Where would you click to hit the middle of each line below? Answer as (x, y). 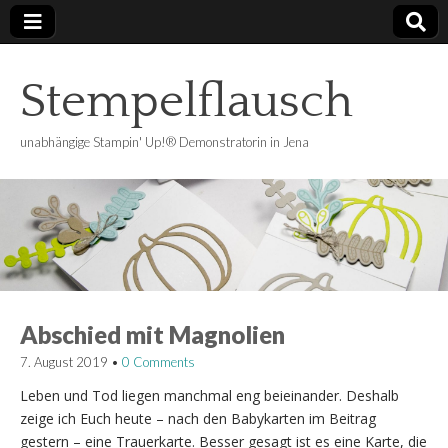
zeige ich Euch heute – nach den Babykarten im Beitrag (198, 418)
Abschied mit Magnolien (152, 334)
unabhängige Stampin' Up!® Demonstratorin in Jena (164, 142)
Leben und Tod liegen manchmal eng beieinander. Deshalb (209, 395)
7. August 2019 (64, 361)
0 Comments (158, 361)
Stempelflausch (186, 101)
